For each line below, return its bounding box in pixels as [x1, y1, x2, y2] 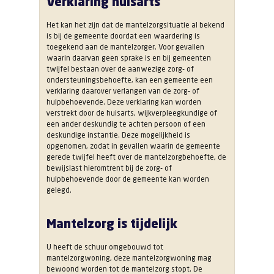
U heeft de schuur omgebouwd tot [46, 242, 163, 252]
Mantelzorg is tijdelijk [46, 216, 177, 231]
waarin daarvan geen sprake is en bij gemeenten [46, 53, 211, 63]
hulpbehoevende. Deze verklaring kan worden [46, 97, 201, 107]
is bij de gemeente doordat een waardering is [46, 31, 200, 41]
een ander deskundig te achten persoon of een [46, 119, 206, 129]
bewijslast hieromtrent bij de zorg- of [46, 163, 172, 173]
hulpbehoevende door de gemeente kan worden [46, 174, 209, 184]
